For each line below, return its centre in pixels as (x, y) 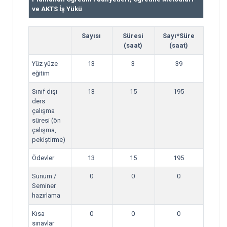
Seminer (44, 186)
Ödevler (43, 158)
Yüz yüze (45, 64)
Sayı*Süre (179, 36)
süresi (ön (46, 120)
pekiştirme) (49, 140)
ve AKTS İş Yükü (57, 9)
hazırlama (46, 195)
